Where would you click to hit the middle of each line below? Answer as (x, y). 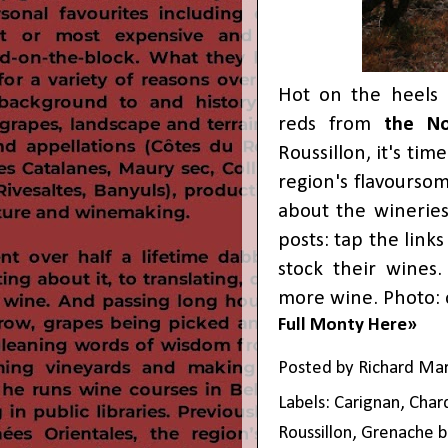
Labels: (306, 404)
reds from (331, 125)
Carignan (367, 404)
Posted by (318, 369)
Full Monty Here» (347, 326)
